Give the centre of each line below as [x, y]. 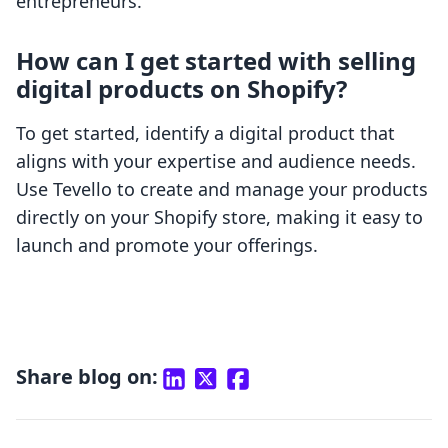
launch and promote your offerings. [167, 245]
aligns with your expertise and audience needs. [216, 161]
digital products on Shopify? [181, 89]
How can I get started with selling [216, 61]
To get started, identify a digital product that [205, 133]
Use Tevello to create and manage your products [222, 189]
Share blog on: [87, 377]
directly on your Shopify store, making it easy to [219, 217]
